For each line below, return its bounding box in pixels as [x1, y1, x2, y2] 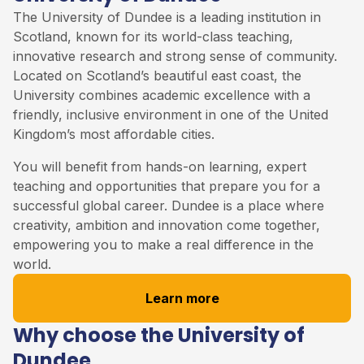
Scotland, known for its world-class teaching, [13, 28, 293, 45]
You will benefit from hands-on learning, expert [13, 158, 306, 175]
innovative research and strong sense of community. [13, 47, 337, 64]
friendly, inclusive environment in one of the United [13, 106, 328, 123]
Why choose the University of [13, 321, 305, 349]
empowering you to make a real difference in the [13, 236, 314, 253]
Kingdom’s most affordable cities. [13, 125, 214, 142]
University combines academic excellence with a [13, 86, 310, 103]
